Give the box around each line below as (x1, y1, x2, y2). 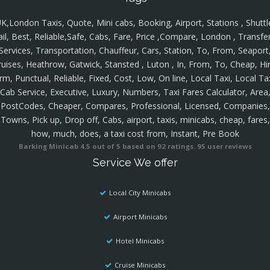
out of (90, 142, 116, 151)
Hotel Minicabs (116, 236, 164, 246)
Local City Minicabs (109, 188, 171, 198)
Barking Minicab (18, 142, 78, 151)
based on (122, 142, 157, 151)
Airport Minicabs (113, 212, 167, 222)
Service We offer (92, 156, 178, 169)
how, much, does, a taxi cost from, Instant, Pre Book (31, 128, 239, 140)
